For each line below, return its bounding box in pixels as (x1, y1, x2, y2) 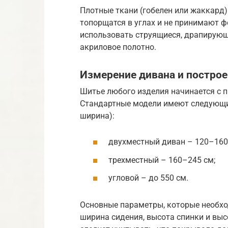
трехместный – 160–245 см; (108, 155, 215, 165)
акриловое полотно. (80, 42, 156, 52)
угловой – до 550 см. (108, 173, 188, 183)
